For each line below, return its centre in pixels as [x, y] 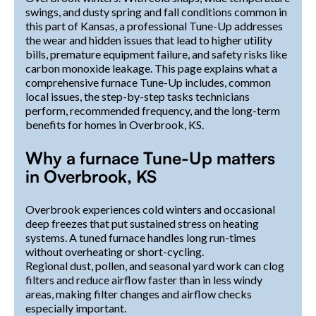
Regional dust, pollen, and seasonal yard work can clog [155, 265]
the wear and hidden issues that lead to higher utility [149, 39]
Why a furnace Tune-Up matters [150, 158]
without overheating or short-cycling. [115, 251]
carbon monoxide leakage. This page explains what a [151, 68]
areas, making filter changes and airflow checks [139, 293]
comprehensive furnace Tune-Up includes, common [148, 82]
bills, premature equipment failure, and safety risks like [156, 54]
